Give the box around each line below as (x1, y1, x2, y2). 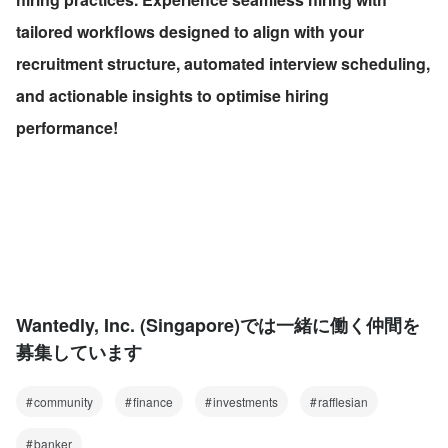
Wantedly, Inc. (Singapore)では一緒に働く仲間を (16, 311, 420, 338)
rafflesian (318, 392, 368, 410)
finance (133, 392, 173, 410)
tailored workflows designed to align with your (16, 19, 364, 43)
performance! (16, 115, 118, 139)
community (34, 392, 93, 410)
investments (213, 392, 278, 410)
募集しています (16, 338, 142, 365)
